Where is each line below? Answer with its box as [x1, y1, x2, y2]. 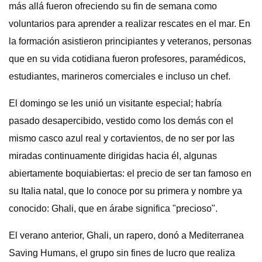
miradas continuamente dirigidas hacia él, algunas [9, 151, 217, 161]
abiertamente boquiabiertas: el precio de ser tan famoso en [9, 168, 251, 178]
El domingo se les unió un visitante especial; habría [9, 98, 222, 108]
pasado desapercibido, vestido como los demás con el [9, 116, 233, 126]
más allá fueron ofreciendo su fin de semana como [9, 1, 217, 11]
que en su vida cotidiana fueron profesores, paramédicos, [9, 54, 246, 64]
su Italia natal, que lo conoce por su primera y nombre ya [9, 186, 242, 196]
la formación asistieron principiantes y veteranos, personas [9, 36, 251, 46]
